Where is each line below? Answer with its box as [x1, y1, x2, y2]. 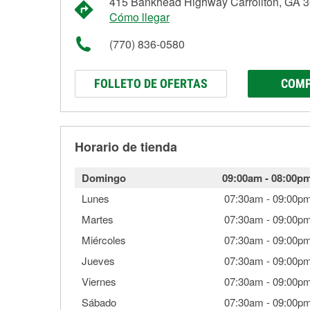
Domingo [82, 170, 126, 185]
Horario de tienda [75, 138, 177, 156]
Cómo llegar [109, 9, 170, 25]
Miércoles [82, 232, 126, 247]
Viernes [82, 274, 116, 289]
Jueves [82, 253, 115, 268]
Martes [82, 212, 113, 226]
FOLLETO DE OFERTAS [94, 76, 208, 91]
